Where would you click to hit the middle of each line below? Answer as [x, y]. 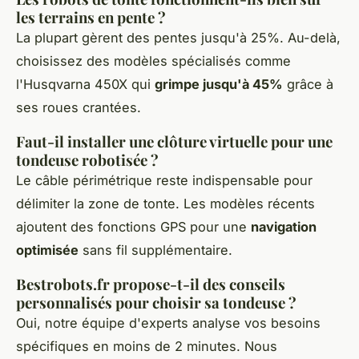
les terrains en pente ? [91, 18]
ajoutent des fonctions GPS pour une [133, 227]
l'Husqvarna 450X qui [85, 85]
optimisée [47, 250]
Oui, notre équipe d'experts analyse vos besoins [168, 323]
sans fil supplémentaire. [155, 250]
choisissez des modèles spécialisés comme [153, 61]
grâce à [308, 85]
